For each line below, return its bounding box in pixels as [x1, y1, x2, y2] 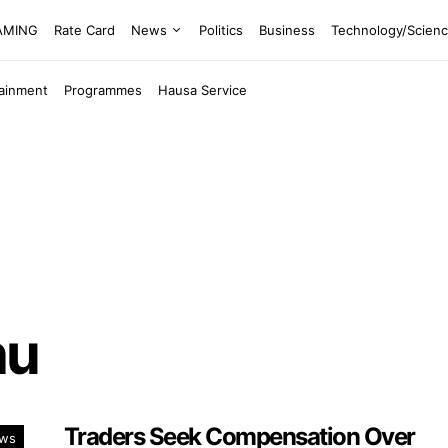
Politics [199, 21, 244, 38]
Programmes [64, 81, 143, 98]
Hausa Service [158, 81, 248, 98]
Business [259, 21, 316, 38]
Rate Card [54, 21, 116, 38]
